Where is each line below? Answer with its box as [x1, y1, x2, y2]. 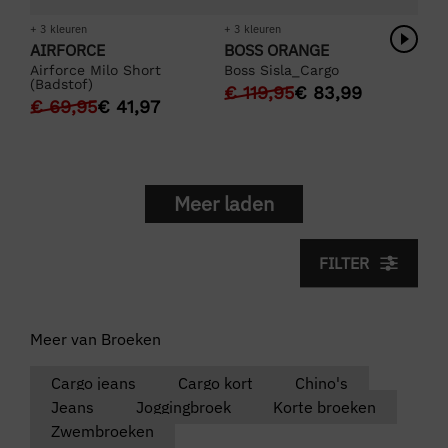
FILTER [319, 252, 369, 273]
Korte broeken [273, 396, 376, 417]
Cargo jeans [51, 372, 136, 393]
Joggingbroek [136, 396, 231, 417]
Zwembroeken [51, 420, 154, 441]
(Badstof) [30, 75, 93, 92]
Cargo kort [178, 372, 253, 393]
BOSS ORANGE [224, 39, 329, 60]
